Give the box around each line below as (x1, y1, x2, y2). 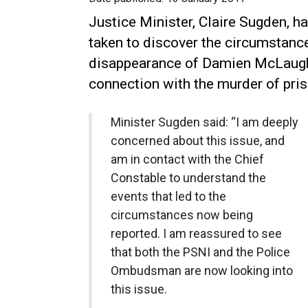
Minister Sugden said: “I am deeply (110, 115, 298, 129)
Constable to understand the (110, 170, 266, 185)
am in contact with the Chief (110, 152, 264, 166)
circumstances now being (110, 208, 253, 222)
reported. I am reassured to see (110, 226, 282, 241)
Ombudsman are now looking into (110, 263, 293, 278)
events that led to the (110, 189, 226, 203)
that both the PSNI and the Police (110, 245, 290, 259)
